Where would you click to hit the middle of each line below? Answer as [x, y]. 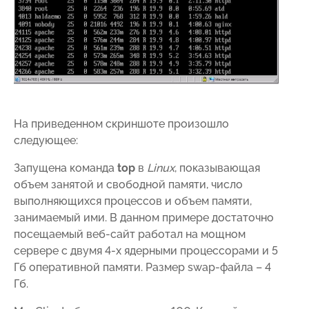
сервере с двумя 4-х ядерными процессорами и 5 [146, 250]
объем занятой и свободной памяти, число [128, 184]
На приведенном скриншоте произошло [121, 123]
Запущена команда [66, 168]
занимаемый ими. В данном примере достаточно [144, 217]
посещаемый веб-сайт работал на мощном [130, 234]
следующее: [46, 140]
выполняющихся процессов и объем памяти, [133, 201]
